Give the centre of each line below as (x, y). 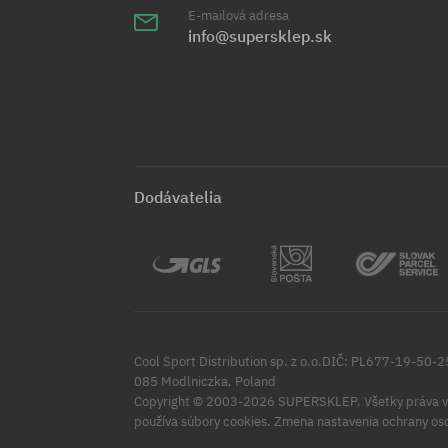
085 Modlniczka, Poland (205, 382)
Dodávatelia (178, 197)
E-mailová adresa (239, 16)
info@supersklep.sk (260, 36)
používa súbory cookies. (203, 422)
